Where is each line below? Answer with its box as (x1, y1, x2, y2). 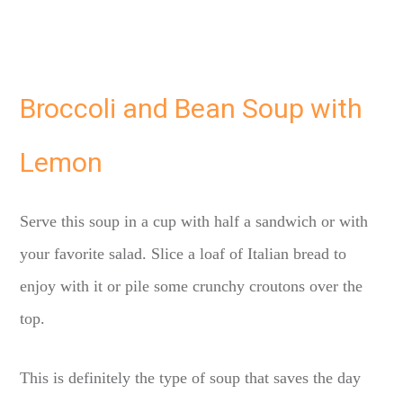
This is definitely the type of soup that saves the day (20, 368, 362, 387)
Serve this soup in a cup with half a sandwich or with (20, 211, 369, 230)
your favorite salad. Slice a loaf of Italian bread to (20, 244, 347, 263)
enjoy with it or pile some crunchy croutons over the (20, 276, 363, 295)
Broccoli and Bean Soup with (20, 89, 363, 130)
